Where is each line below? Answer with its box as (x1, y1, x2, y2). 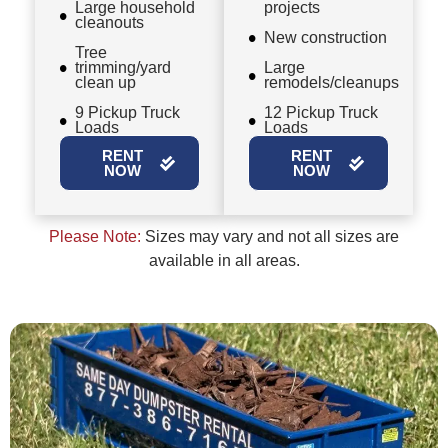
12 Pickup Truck (264, 104, 378, 122)
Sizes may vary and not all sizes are (141, 228, 399, 246)
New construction (264, 29, 387, 47)
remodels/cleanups (264, 74, 399, 92)
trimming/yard (75, 59, 171, 77)
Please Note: (49, 228, 141, 246)
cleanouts (75, 14, 144, 32)
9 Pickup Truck (75, 104, 180, 122)
